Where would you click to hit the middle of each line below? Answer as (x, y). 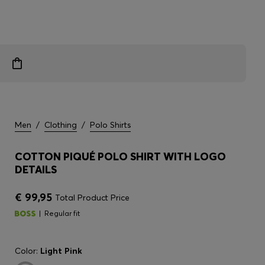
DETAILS (36, 169)
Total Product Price (92, 198)
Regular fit (62, 213)
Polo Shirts (110, 125)
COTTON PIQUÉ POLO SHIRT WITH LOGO (120, 156)
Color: (28, 251)
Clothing (61, 125)
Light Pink (61, 251)
